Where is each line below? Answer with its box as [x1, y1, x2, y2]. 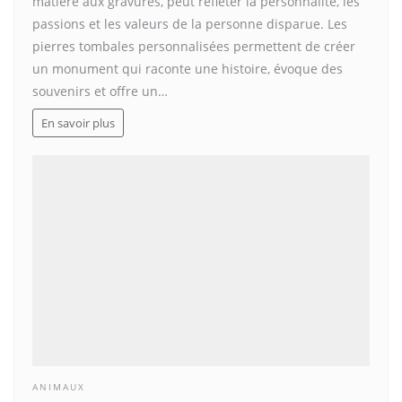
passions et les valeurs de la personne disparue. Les [32, 14, 347, 32]
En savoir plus [40, 115, 115, 131]
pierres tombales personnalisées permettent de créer [32, 37, 355, 55]
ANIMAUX [32, 380, 85, 393]
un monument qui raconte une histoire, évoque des [32, 59, 343, 77]
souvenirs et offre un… [32, 82, 168, 100]
